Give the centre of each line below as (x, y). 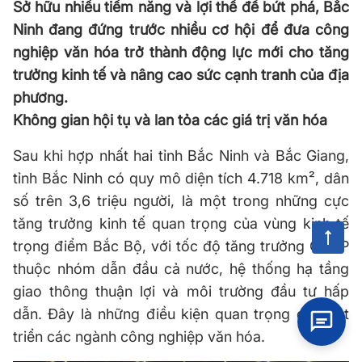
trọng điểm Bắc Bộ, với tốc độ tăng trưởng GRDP (181, 246)
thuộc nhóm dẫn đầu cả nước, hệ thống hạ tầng (181, 269)
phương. (40, 97)
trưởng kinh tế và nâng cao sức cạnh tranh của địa (181, 75)
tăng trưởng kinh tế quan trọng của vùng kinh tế (181, 223)
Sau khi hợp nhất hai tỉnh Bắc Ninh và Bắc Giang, (181, 156)
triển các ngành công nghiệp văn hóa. (139, 337)
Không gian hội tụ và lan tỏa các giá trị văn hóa (172, 120)
